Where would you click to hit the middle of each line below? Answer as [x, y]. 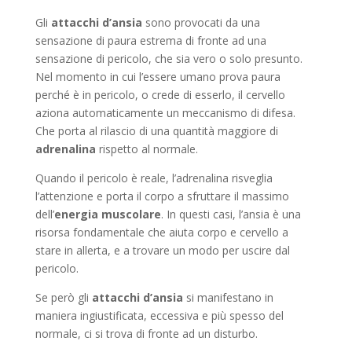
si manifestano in [228, 298]
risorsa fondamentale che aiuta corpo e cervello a [161, 233]
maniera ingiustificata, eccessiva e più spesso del [159, 316]
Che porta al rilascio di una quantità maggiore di [156, 131]
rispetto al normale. [147, 149]
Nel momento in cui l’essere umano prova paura [158, 77]
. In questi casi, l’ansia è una [231, 214]
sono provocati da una [201, 23]
